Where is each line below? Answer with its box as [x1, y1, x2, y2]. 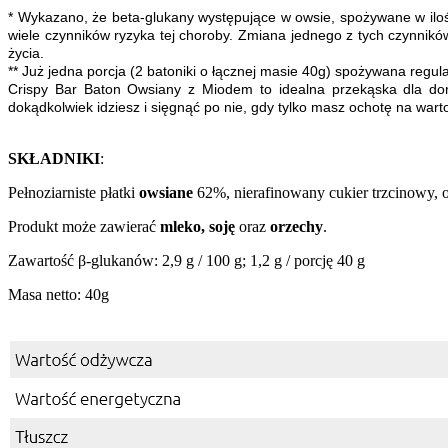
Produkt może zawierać [8, 218, 160, 236]
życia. [8, 45, 44, 62]
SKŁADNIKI [8, 150, 100, 168]
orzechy [266, 218, 323, 236]
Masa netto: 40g [8, 286, 109, 304]
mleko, [160, 218, 205, 236]
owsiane [139, 184, 193, 202]
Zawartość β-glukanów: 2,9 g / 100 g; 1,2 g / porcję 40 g [8, 252, 365, 270]
